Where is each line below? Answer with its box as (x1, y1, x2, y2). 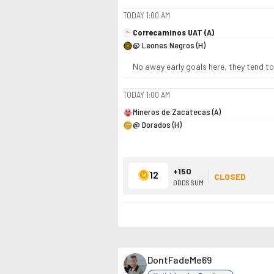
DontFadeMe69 (147, 254, 212, 265)
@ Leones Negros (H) (133, 40, 206, 50)
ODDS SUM (173, 177, 204, 187)
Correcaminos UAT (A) (133, 27, 214, 37)
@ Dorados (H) (133, 119, 182, 130)
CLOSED (214, 171, 246, 182)
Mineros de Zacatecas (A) (133, 106, 221, 117)
